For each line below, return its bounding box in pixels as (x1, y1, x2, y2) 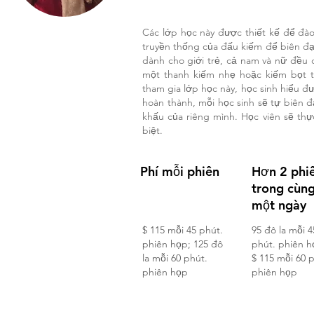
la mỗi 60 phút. (142, 252, 207, 264)
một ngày (252, 197, 306, 213)
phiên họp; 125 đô (142, 238, 223, 250)
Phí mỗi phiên (140, 163, 219, 179)
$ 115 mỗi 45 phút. (142, 224, 223, 236)
